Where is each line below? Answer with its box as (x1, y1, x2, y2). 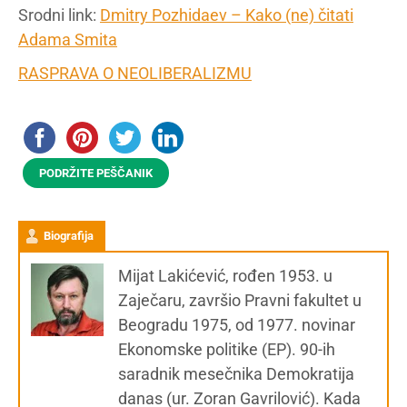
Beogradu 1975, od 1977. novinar (118, 314, 355, 334)
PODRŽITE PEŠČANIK (39, 165, 153, 180)
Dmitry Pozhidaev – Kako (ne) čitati (100, 5, 353, 25)
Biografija (44, 228, 94, 243)
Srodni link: (18, 5, 100, 25)
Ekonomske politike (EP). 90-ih (118, 339, 335, 359)
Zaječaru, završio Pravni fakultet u (118, 290, 362, 310)
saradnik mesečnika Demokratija (118, 363, 354, 383)
